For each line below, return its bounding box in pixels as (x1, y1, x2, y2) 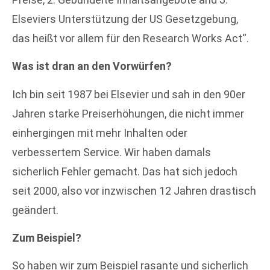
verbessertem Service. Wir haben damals (12, 145, 211, 159)
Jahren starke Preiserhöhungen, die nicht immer (12, 107, 244, 120)
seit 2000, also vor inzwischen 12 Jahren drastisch (12, 184, 256, 197)
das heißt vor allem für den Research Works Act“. (12, 31, 249, 45)
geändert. (12, 203, 58, 216)
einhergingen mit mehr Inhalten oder (12, 126, 187, 139)
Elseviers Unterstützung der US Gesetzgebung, (12, 12, 238, 25)
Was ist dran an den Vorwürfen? (12, 60, 172, 73)
